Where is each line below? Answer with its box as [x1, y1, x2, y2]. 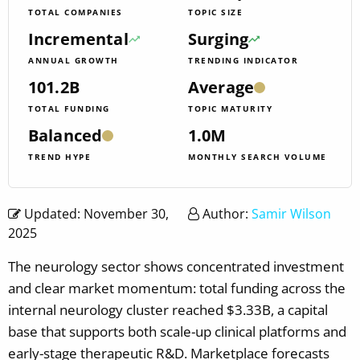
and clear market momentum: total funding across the [8, 278, 346, 297]
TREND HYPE [28, 150, 91, 162]
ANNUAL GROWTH [28, 54, 119, 66]
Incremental [28, 27, 129, 50]
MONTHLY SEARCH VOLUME [188, 150, 327, 162]
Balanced [28, 124, 103, 146]
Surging [188, 27, 249, 50]
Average [188, 76, 255, 98]
